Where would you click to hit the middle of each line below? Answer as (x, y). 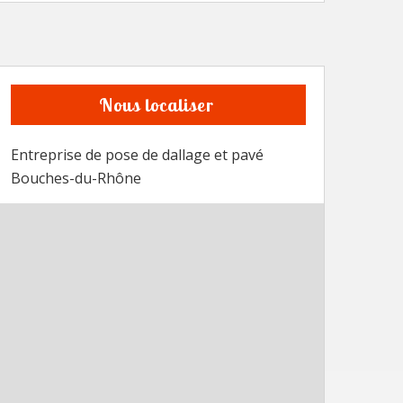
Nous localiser (156, 105)
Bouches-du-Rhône (76, 178)
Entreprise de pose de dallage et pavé (137, 155)
